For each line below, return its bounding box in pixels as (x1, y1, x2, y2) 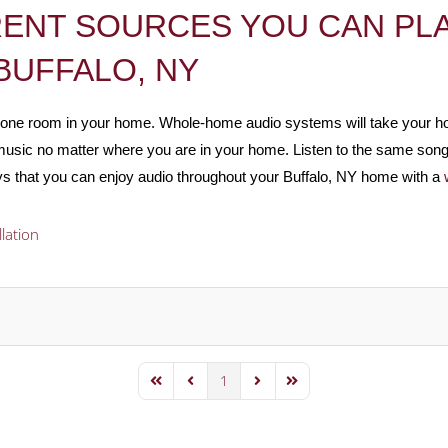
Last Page (282, 379, 343, 399)
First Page (146, 379, 207, 399)
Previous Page (180, 379, 268, 399)
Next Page (248, 379, 312, 399)
